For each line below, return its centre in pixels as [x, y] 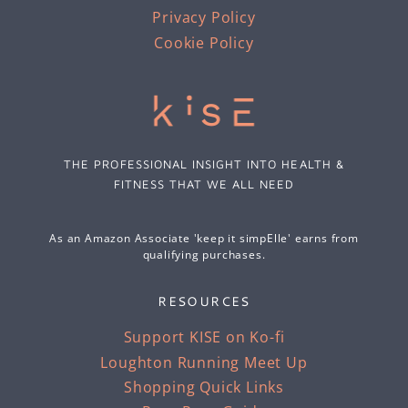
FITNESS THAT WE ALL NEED [204, 184]
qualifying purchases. [204, 254]
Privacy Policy [204, 18]
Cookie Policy [204, 42]
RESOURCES [204, 301]
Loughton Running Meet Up [204, 362]
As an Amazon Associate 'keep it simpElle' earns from [204, 238]
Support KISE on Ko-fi [204, 337]
